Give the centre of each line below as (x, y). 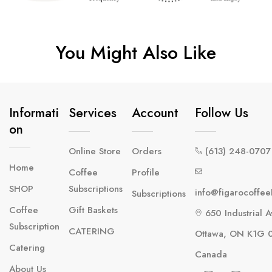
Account (155, 113)
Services (93, 113)
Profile (146, 173)
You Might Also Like (136, 52)
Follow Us (222, 113)
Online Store (95, 151)
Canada (211, 255)
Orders (147, 151)
